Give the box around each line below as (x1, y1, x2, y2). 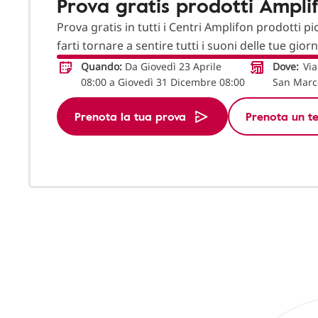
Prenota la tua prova (75, 108, 186, 126)
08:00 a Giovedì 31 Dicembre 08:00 (81, 75, 245, 89)
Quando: (81, 60, 122, 74)
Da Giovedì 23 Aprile (122, 60, 221, 74)
